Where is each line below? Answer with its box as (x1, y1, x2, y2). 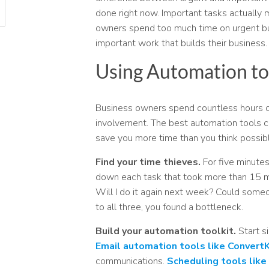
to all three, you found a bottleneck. (95, 200, 243, 214)
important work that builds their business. (95, 36, 267, 50)
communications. (95, 254, 167, 268)
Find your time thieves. (95, 155, 201, 169)
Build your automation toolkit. (95, 224, 236, 238)
